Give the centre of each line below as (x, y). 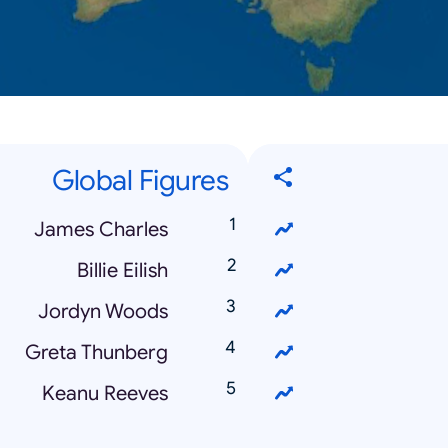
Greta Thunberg (96, 352)
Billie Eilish (122, 270)
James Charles (101, 229)
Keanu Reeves (105, 393)
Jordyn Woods (103, 311)
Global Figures (140, 180)
